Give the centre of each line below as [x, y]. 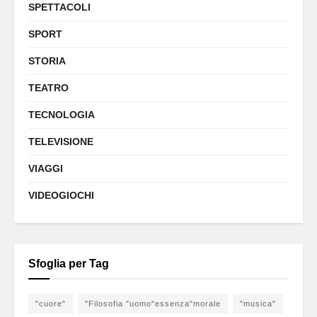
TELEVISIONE [61, 142]
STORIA [47, 61]
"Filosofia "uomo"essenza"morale [153, 304]
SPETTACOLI [59, 7]
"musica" [258, 304]
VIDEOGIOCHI [61, 195]
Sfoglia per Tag [69, 264]
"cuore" [51, 304]
